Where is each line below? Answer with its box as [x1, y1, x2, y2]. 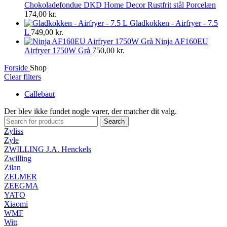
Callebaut [24, 89, 55, 98]
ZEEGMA [4, 181, 39, 190]
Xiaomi [4, 199, 28, 208]
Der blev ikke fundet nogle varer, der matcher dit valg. [4, 106, 177, 116]
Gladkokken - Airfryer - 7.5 [130, 18, 218, 27]
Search [104, 117, 125, 125]
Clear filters [4, 72, 41, 81]
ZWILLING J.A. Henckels [4, 144, 91, 154]
